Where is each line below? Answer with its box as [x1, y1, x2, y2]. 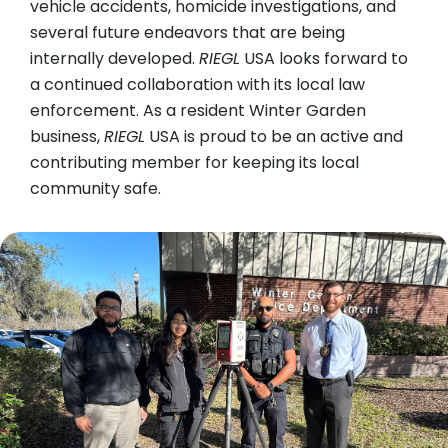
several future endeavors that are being [30, 21, 345, 45]
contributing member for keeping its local [30, 151, 359, 175]
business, [30, 125, 104, 149]
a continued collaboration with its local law [30, 73, 365, 97]
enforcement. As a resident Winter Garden [30, 99, 366, 123]
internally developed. [30, 47, 199, 71]
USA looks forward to [240, 47, 408, 71]
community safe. [30, 177, 161, 201]
